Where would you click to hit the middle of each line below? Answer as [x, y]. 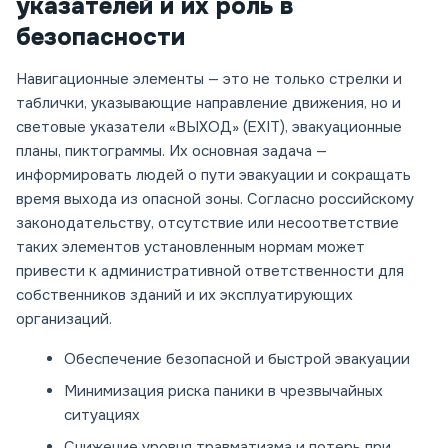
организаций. [64, 319]
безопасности [100, 37]
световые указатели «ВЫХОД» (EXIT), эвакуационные [209, 127]
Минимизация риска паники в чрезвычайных [223, 391]
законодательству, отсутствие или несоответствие [207, 223]
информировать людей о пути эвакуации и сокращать [213, 175]
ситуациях [102, 415]
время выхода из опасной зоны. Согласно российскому [215, 199]
